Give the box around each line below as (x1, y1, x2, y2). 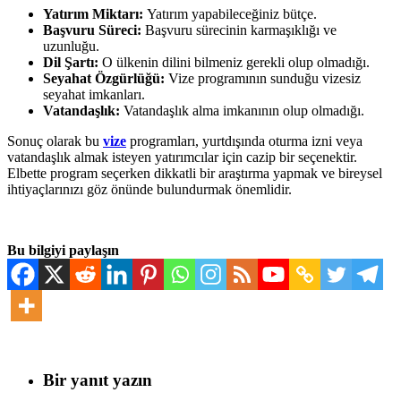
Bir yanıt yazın (43, 370, 152, 389)
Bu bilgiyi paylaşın (7, 243, 119, 259)
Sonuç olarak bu (7, 133, 103, 149)
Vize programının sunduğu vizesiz (168, 71, 361, 87)
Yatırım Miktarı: (43, 6, 143, 22)
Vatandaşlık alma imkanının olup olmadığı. (120, 103, 364, 119)
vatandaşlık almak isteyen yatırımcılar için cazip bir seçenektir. (7, 149, 357, 166)
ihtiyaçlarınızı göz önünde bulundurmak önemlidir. (7, 182, 292, 198)
